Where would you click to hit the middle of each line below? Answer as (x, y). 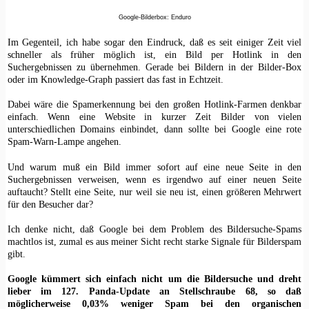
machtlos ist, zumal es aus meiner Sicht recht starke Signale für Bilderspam (154, 241)
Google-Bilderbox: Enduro (154, 17)
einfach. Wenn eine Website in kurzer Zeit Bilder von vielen (154, 117)
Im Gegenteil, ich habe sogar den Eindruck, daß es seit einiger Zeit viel (154, 42)
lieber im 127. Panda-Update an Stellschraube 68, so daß (154, 291)
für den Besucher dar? (50, 204)
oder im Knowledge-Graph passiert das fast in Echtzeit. (115, 79)
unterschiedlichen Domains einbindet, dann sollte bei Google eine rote (154, 129)
